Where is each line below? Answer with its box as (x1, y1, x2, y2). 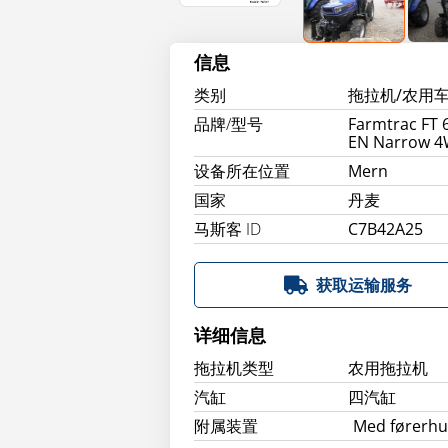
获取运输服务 (316, 274, 413, 296)
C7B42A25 (348, 218, 424, 240)
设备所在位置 (194, 160, 290, 182)
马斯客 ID (194, 218, 261, 240)
